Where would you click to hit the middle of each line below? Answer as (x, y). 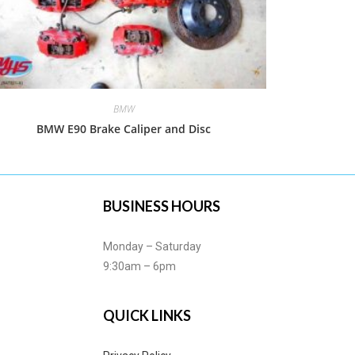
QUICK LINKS (147, 315)
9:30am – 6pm (139, 266)
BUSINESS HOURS (161, 206)
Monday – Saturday (152, 246)
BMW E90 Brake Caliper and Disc (124, 129)
